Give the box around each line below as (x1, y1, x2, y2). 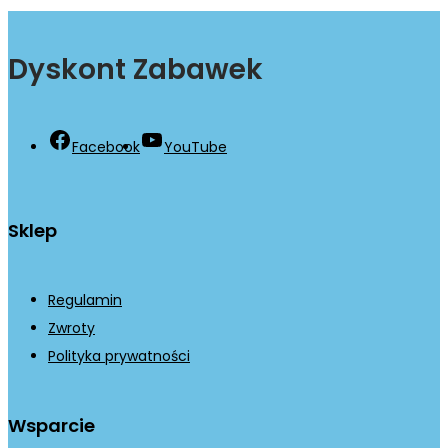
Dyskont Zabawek (8, 49, 263, 89)
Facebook (72, 136, 140, 157)
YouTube (164, 136, 227, 157)
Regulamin (48, 289, 122, 310)
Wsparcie (8, 412, 95, 438)
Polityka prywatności (48, 345, 190, 366)
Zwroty (48, 317, 95, 338)
